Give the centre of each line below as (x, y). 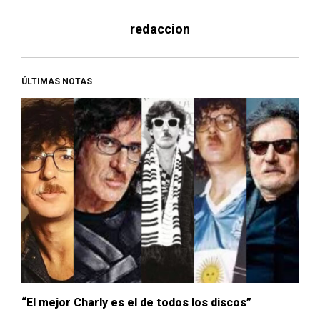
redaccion (160, 29)
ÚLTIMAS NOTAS (57, 82)
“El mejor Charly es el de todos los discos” (136, 302)
